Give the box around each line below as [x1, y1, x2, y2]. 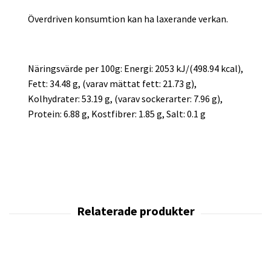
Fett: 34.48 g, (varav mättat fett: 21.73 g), [28, 77, 197, 90]
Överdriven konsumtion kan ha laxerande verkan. [28, 12, 228, 25]
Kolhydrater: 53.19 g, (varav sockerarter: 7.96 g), [28, 92, 223, 105]
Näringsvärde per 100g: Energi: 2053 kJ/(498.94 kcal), [28, 62, 243, 74]
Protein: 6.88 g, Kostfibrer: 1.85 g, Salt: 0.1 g [28, 107, 206, 120]
